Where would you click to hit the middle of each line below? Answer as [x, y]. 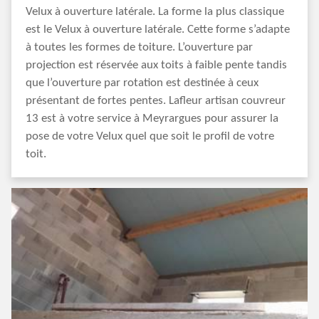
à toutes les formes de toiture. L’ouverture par [139, 47]
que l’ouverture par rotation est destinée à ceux [142, 83]
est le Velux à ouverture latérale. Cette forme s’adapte [158, 30]
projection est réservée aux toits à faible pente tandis [156, 65]
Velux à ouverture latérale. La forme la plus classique [155, 12]
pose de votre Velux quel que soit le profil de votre [150, 136]
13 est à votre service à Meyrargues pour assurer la [152, 119]
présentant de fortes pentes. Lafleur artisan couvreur [156, 101]
